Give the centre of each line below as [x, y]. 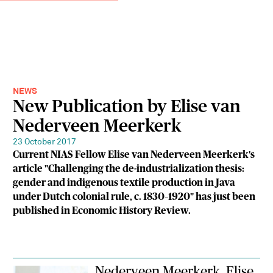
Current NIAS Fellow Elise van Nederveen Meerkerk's [134, 155]
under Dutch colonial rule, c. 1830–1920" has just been [134, 197]
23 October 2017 [45, 143]
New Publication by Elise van [127, 107]
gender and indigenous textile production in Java [124, 183]
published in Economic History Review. [102, 211]
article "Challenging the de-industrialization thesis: [129, 169]
